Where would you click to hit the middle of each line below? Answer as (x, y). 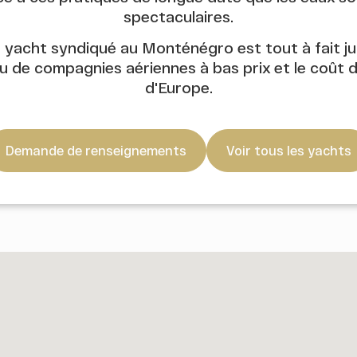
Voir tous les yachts (289, 150)
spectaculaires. (178, 16)
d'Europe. (178, 87)
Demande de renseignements (96, 150)
